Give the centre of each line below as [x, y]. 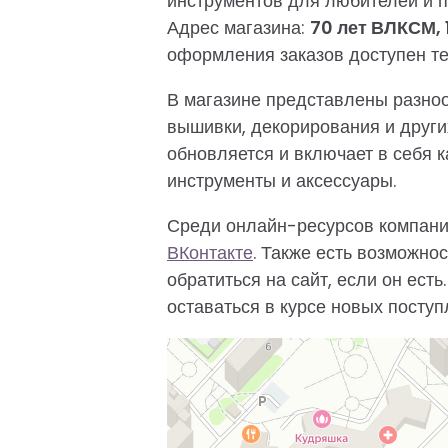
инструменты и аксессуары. [281, 180]
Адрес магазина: [238, 27]
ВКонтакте [210, 252]
